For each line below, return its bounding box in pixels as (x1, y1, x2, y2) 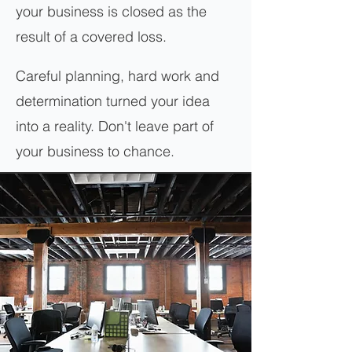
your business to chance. (16, 142, 174, 160)
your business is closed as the (16, 2, 207, 20)
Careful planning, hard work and (16, 67, 219, 85)
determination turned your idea (16, 92, 210, 110)
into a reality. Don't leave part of (16, 117, 214, 135)
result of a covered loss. (16, 27, 167, 46)
